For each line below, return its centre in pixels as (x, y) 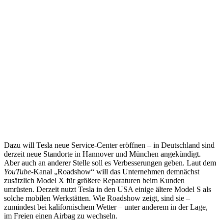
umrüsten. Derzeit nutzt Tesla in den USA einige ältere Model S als (108, 189)
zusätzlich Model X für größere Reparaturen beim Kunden (94, 180)
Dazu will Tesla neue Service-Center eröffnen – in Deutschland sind (109, 145)
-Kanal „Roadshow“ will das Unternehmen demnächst (115, 171)
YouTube (17, 171)
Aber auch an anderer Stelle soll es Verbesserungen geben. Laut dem (110, 163)
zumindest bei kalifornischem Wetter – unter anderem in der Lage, (106, 207)
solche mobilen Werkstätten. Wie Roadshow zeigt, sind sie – (97, 198)
